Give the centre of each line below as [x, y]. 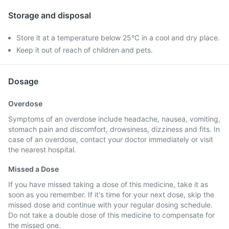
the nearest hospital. [42, 150]
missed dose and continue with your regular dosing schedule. [110, 205]
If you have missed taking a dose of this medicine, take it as [108, 184]
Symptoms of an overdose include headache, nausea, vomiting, [114, 119]
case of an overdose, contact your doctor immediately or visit [111, 139]
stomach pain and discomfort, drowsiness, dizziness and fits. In [114, 129]
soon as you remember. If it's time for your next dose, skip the [111, 194]
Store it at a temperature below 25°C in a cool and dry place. [118, 38]
